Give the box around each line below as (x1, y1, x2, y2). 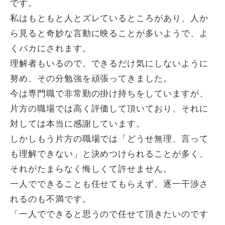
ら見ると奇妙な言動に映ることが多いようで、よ (10, 29, 208, 38)
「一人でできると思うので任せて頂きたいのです (10, 209, 208, 219)
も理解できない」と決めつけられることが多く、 (10, 149, 208, 159)
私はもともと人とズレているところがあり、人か (10, 14, 208, 23)
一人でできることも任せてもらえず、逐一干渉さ (10, 179, 208, 189)
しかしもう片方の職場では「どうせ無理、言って (10, 134, 208, 144)
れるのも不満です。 (10, 194, 91, 204)
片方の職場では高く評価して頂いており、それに (10, 104, 208, 114)
